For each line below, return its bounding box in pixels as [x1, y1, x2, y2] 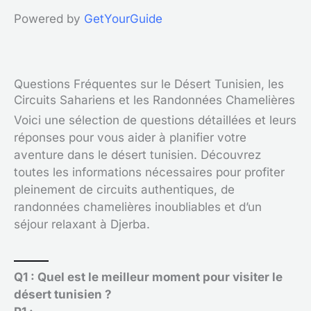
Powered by [14, 11, 84, 26]
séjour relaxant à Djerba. [14, 217, 150, 231]
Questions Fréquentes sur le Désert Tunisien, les [14, 76, 284, 91]
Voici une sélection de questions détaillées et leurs [14, 112, 296, 127]
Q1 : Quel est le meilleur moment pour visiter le [14, 270, 283, 285]
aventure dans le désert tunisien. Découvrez [14, 147, 261, 162]
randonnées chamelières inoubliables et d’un [14, 199, 262, 214]
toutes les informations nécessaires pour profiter [14, 165, 285, 179]
